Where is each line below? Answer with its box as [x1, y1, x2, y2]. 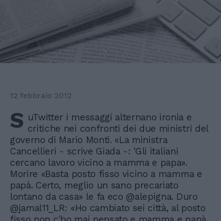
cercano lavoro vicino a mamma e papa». [10, 157, 187, 169]
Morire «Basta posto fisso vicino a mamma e [10, 168, 202, 180]
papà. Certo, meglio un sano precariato [10, 180, 179, 191]
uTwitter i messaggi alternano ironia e [27, 111, 192, 123]
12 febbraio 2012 [10, 91, 72, 101]
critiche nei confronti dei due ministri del [27, 123, 208, 135]
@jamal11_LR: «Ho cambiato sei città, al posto [10, 202, 206, 214]
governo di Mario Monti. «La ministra [10, 134, 168, 146]
